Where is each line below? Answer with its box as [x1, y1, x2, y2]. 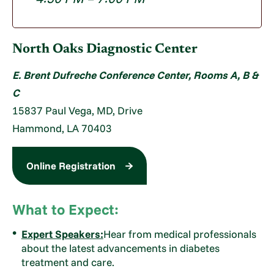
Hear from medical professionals [103, 227, 256, 240]
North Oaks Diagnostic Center [12, 43, 198, 57]
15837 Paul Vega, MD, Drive [12, 103, 143, 117]
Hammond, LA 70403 [12, 121, 113, 135]
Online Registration [26, 160, 116, 172]
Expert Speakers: [21, 227, 103, 240]
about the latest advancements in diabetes [21, 241, 220, 254]
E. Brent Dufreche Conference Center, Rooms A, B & [12, 68, 259, 81]
